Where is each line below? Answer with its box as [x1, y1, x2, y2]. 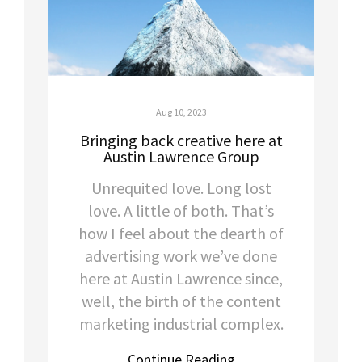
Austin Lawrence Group [103, 145, 259, 166]
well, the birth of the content [81, 290, 281, 311]
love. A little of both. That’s [88, 200, 274, 221]
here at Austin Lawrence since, [79, 267, 283, 288]
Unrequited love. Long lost [90, 177, 271, 198]
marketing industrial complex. [78, 313, 284, 334]
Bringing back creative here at [79, 129, 283, 150]
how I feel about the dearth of [78, 222, 284, 243]
